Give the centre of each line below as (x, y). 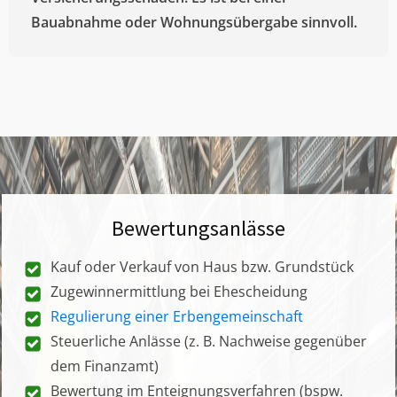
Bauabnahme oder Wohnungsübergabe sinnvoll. (194, 22)
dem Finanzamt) (105, 366)
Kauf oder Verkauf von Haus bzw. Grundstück (202, 266)
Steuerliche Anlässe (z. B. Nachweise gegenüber (209, 341)
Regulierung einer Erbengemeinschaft (177, 316)
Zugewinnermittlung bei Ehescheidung (179, 291)
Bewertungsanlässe (198, 228)
